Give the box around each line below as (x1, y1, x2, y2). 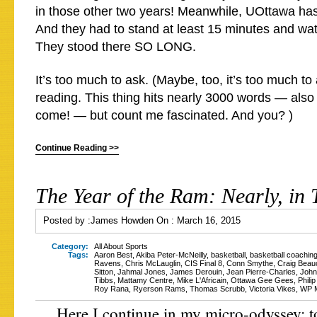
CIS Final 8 (185, 259, 222, 267)
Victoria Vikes (249, 284, 296, 293)
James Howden (91, 215, 154, 226)
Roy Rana (94, 284, 129, 293)
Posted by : (43, 215, 91, 226)
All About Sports (94, 242, 148, 250)
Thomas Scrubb (190, 284, 245, 293)
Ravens (94, 259, 121, 267)
